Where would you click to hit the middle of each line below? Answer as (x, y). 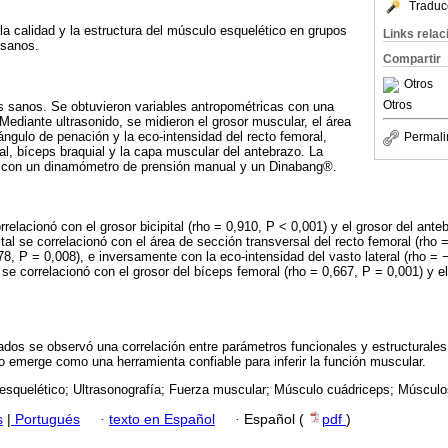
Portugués (45, 420)
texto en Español (162, 420)
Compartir (412, 59)
